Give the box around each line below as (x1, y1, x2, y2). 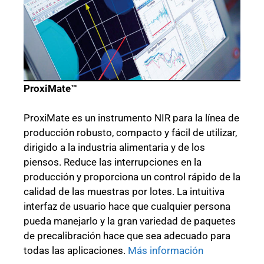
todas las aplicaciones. (24, 245, 128, 257)
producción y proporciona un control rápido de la (24, 171, 240, 183)
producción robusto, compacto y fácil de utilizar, (24, 127, 237, 139)
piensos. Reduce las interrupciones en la (24, 156, 202, 169)
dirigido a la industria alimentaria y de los (24, 141, 205, 154)
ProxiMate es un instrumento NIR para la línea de (24, 112, 239, 124)
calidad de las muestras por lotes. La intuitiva (24, 186, 225, 198)
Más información (128, 245, 203, 257)
